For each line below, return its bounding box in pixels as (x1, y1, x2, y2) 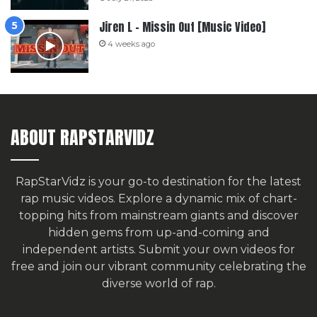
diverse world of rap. (101, 276, 216, 290)
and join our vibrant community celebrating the (34, 259, 306, 273)
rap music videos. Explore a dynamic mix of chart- (20, 191, 297, 205)
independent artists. (22, 242, 139, 256)
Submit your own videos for (138, 242, 295, 256)
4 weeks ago (108, 38, 155, 49)
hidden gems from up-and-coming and (47, 225, 270, 239)
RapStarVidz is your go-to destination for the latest (16, 174, 301, 188)
